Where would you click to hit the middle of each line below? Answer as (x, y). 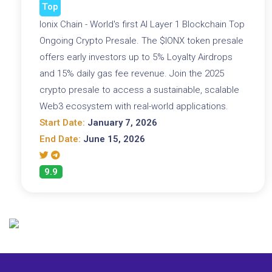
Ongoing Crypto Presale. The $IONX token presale (141, 40)
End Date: (60, 139)
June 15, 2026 (113, 139)
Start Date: (62, 122)
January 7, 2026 (121, 122)
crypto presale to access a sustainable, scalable (139, 90)
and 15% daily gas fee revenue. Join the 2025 (132, 73)
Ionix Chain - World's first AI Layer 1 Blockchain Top (142, 24)
